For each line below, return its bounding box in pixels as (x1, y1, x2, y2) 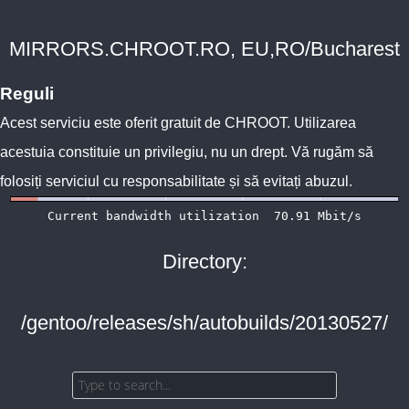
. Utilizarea (287, 115, 356, 131)
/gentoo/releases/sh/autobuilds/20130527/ (21, 311, 388, 334)
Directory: (162, 250, 247, 273)
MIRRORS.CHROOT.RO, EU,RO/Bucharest (9, 37, 400, 60)
